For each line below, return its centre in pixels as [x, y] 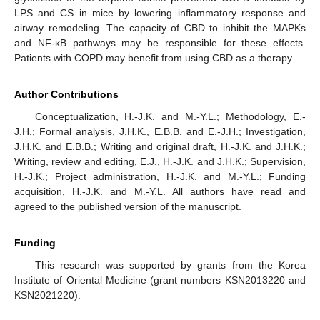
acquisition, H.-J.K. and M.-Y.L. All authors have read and [160, 191]
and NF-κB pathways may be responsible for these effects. [160, 42]
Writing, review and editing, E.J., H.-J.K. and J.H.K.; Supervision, [160, 161]
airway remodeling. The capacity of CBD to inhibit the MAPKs [160, 27]
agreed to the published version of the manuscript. [128, 206]
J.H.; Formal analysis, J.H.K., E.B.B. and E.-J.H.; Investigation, [160, 131]
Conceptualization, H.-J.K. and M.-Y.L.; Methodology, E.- [170, 116]
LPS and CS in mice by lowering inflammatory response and [160, 12]
